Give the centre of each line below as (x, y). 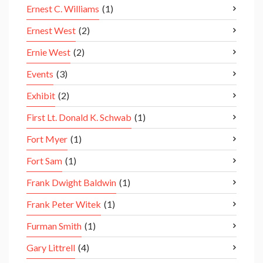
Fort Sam (44, 161)
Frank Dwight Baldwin (71, 183)
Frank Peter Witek (64, 204)
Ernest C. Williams (63, 9)
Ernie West (48, 52)
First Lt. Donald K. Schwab (79, 117)
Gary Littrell (51, 248)
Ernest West (51, 31)
